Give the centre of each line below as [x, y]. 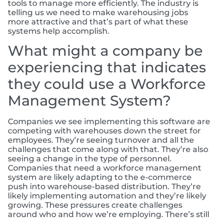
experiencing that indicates [107, 67]
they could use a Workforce [107, 84]
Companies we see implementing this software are [109, 122]
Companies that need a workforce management [105, 168]
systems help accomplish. [59, 31]
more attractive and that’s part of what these [98, 22]
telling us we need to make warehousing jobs [98, 12]
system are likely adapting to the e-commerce [100, 177]
